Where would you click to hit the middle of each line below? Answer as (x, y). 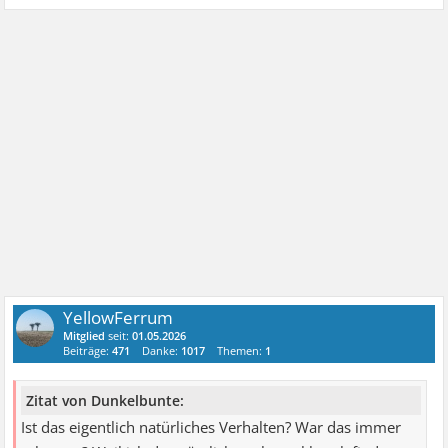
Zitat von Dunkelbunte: (105, 401)
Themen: (241, 351)
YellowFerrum (118, 318)
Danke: (162, 351)
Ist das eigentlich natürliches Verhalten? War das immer (211, 428)
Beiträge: (88, 351)
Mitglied (84, 336)
